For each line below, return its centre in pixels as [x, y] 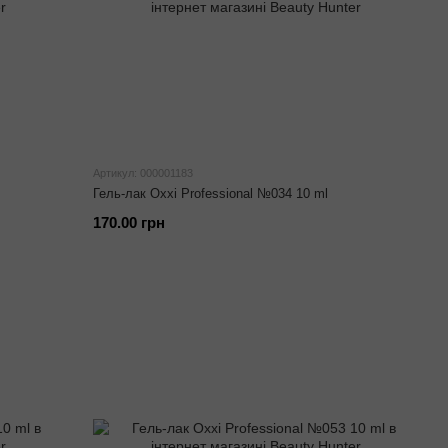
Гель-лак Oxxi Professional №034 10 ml [211, 193]
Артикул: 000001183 [143, 173]
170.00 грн [129, 222]
